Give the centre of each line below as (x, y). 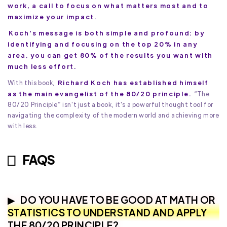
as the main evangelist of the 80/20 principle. (100, 94)
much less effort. (42, 66)
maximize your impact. (52, 17)
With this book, (32, 83)
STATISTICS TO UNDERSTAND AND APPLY (107, 212)
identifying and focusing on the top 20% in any (103, 44)
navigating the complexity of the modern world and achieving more (113, 115)
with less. (23, 126)
